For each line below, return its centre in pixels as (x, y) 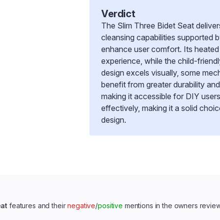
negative (82, 206)
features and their (38, 206)
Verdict (118, 14)
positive (110, 206)
